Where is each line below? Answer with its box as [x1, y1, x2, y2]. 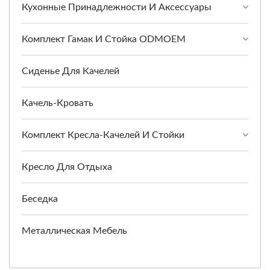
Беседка [22, 194, 58, 204]
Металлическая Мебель [22, 226, 127, 236]
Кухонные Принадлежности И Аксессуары [22, 2, 212, 13]
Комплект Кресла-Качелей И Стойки [22, 130, 184, 140]
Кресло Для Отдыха [22, 162, 112, 172]
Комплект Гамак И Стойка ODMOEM [22, 34, 186, 45]
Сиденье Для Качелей [22, 66, 119, 77]
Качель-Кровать [22, 98, 93, 108]
